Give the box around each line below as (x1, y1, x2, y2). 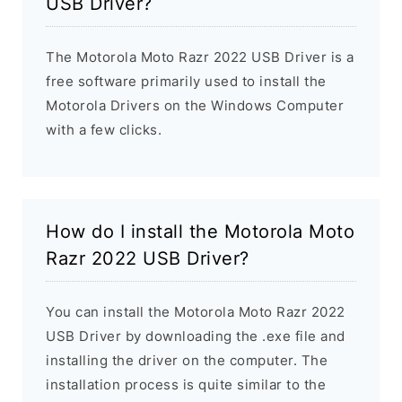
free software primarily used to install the (46, 73, 327, 91)
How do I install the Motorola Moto (46, 221, 354, 243)
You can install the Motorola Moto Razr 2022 (46, 303, 345, 321)
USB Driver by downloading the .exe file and (46, 328, 345, 345)
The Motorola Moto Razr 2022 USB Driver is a (46, 48, 354, 66)
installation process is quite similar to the (46, 376, 326, 394)
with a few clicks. (46, 121, 162, 139)
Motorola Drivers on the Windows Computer (46, 97, 344, 115)
